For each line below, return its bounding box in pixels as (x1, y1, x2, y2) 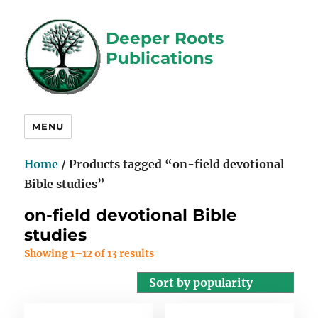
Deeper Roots (106, 28, 224, 49)
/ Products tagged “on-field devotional (58, 156, 285, 171)
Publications (106, 48, 214, 69)
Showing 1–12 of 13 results (24, 246, 155, 260)
